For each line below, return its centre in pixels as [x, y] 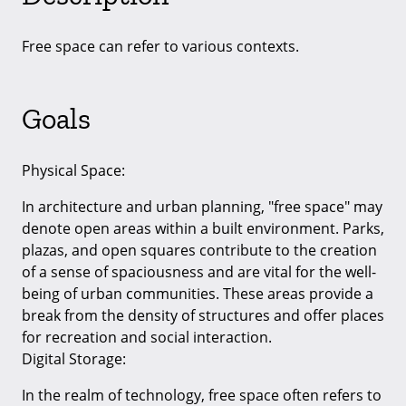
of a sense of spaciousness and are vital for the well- [199, 271]
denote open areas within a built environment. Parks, [203, 228]
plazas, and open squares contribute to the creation [199, 250]
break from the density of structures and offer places [203, 315]
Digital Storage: [74, 358]
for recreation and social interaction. [147, 337]
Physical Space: [73, 170]
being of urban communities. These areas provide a [198, 293]
